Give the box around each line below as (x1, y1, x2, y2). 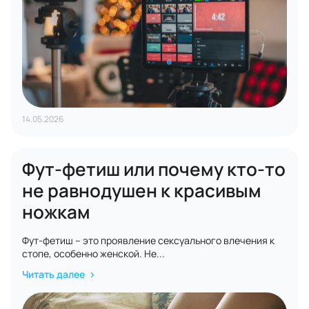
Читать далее (22, 268, 87, 281)
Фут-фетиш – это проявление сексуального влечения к (22, 234, 275, 247)
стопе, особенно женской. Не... (22, 247, 165, 260)
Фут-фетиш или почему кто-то (22, 157, 286, 181)
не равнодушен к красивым (22, 178, 261, 203)
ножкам (22, 199, 90, 224)
